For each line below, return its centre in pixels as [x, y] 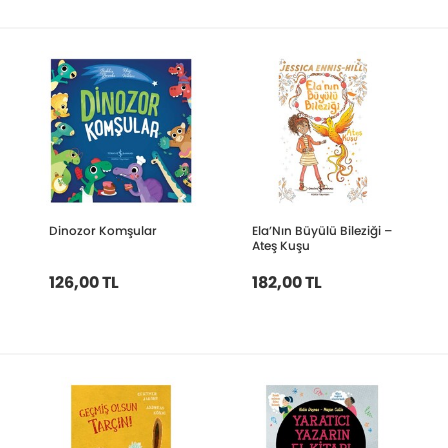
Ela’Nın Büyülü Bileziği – [322, 231]
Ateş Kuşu [280, 246]
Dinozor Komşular [103, 231]
